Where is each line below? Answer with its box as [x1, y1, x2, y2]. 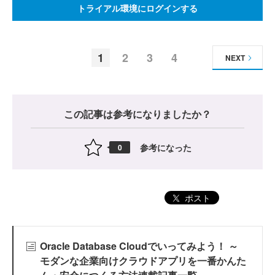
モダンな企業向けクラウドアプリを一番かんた [40, 254, 246, 268]
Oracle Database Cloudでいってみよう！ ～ [39, 239, 238, 254]
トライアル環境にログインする [77, 2, 198, 15]
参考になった [140, 141, 192, 153]
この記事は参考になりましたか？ [64, 107, 211, 122]
